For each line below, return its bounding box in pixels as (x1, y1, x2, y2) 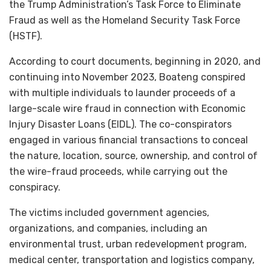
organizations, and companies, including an (9, 222, 207, 234)
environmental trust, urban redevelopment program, (9, 238, 247, 250)
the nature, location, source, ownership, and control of (9, 149, 258, 162)
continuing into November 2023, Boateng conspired (9, 71, 246, 83)
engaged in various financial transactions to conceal (9, 134, 248, 146)
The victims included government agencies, (9, 206, 209, 218)
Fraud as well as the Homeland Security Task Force (9, 14, 240, 26)
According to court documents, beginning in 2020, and (9, 55, 261, 67)
